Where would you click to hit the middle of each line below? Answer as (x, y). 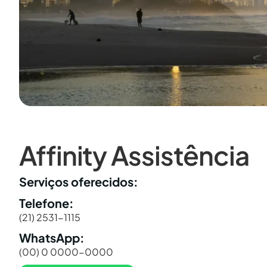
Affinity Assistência (134, 155)
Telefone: (46, 203)
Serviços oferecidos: (79, 181)
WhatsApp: (52, 237)
